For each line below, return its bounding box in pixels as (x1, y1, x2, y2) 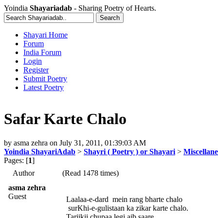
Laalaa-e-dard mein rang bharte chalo (66, 195, 182, 203)
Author (13, 168, 35, 177)
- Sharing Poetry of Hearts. (72, 4, 156, 12)
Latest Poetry (23, 83, 64, 91)
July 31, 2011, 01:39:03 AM (59, 138, 146, 147)
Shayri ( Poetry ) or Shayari (84, 147, 175, 156)
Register (23, 66, 49, 74)
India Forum (23, 48, 61, 56)
